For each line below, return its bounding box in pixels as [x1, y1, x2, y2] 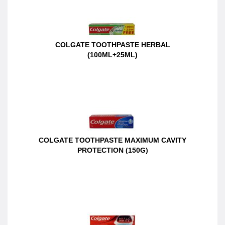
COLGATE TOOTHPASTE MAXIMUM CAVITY [39, 136, 186, 144]
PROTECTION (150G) [77, 146, 148, 154]
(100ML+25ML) [87, 50, 138, 59]
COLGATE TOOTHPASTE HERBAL [55, 40, 170, 49]
